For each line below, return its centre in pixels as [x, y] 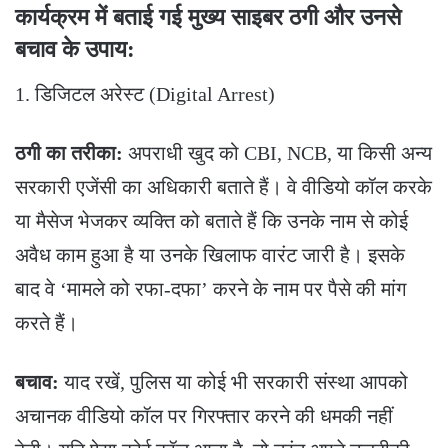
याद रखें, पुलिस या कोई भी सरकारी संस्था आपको [233, 382]
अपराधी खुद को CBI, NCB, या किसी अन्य [277, 153]
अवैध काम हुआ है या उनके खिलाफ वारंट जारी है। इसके [210, 255]
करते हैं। [46, 323]
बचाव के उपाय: [75, 49]
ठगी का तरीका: [69, 153]
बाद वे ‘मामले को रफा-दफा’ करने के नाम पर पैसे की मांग [210, 289]
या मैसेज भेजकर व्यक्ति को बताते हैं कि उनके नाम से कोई [211, 221]
